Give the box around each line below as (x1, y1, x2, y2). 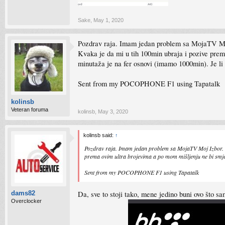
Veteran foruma (11, 106, 48, 113)
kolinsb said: (83, 132, 115, 138)
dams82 (11, 189, 35, 197)
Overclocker (11, 198, 42, 204)
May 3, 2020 (98, 108, 128, 115)
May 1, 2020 (93, 17, 124, 23)
